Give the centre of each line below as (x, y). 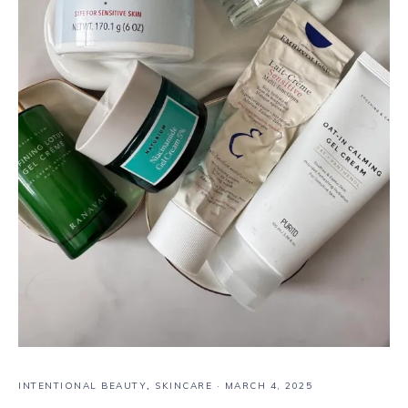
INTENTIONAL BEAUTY (82, 386)
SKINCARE (184, 386)
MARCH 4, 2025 (268, 386)
